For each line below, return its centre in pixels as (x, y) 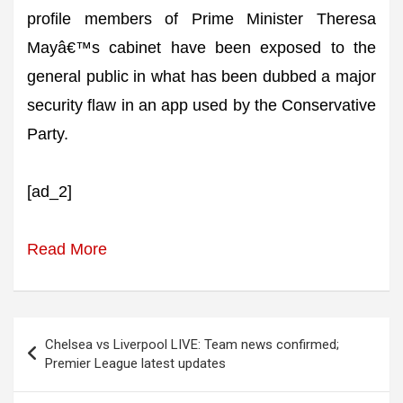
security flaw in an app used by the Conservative (201, 106)
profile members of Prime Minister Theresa (201, 19)
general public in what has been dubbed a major (201, 77)
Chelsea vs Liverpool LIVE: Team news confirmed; (192, 345)
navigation (65, 360)
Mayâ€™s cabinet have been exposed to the (201, 48)
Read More (67, 250)
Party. (48, 134)
